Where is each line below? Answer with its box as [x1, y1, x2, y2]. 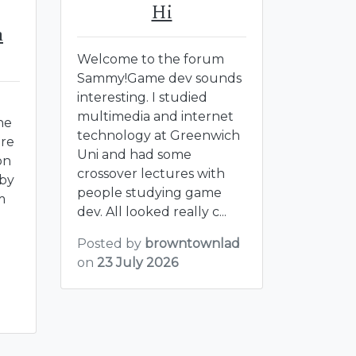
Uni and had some [77, 146, 192, 162]
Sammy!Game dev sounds [77, 70, 242, 86]
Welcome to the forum [77, 51, 224, 67]
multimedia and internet [77, 108, 234, 124]
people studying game [77, 184, 222, 200]
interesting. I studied [77, 89, 207, 105]
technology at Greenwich [77, 127, 240, 143]
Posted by [77, 235, 145, 251]
